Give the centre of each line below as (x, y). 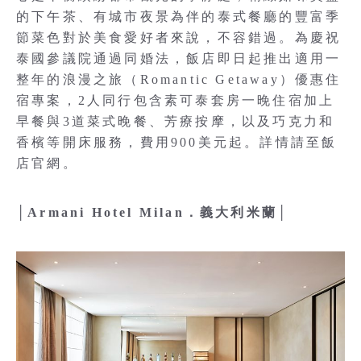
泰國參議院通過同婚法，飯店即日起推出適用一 (179, 59)
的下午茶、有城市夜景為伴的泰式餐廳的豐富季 (179, 17)
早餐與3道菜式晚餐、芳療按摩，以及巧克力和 (176, 122)
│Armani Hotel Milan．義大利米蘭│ (153, 213)
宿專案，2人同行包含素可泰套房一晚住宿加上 (176, 101)
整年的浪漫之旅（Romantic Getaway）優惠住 (179, 80)
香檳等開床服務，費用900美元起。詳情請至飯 (177, 143)
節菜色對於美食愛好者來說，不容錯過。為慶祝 (179, 38)
